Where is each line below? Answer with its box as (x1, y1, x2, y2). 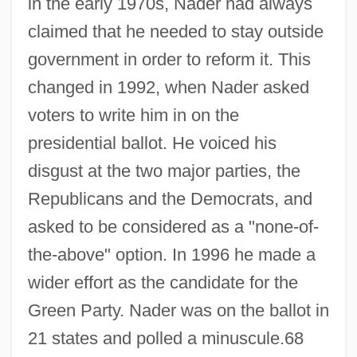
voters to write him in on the (27, 104, 239, 125)
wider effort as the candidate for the (27, 272, 298, 292)
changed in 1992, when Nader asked (27, 76, 309, 97)
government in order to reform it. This (27, 49, 311, 69)
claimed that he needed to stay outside (27, 21, 324, 41)
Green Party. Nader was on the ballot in (27, 300, 329, 320)
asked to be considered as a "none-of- (27, 216, 319, 237)
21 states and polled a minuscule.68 (27, 328, 304, 348)
